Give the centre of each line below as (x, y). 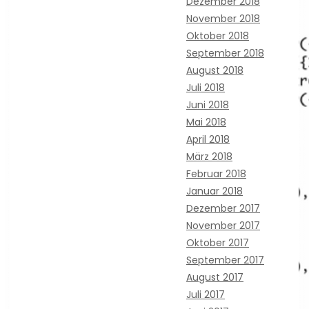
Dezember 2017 (223, 208)
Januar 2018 (215, 191)
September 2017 (225, 260)
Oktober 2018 (218, 36)
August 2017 (215, 277)
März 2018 (209, 156)
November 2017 (223, 225)
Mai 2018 (206, 122)
